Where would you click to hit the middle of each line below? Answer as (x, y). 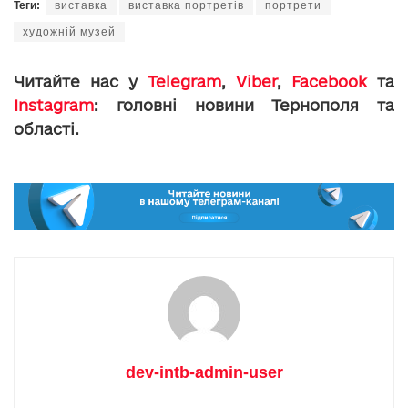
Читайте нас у (81, 81)
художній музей (69, 31)
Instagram (54, 105)
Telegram (184, 81)
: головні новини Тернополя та (244, 105)
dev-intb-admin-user (204, 373)
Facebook (329, 81)
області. (46, 128)
